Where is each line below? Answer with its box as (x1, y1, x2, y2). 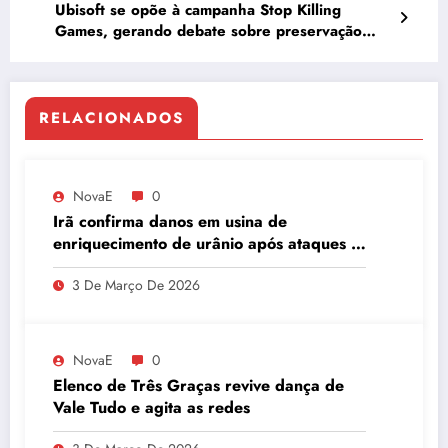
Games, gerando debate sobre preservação (55, 19, 362, 42)
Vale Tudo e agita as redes (53, 395, 250, 419)
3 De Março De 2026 (72, 274, 200, 295)
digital (55, 40, 98, 63)
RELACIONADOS (39, 106, 184, 129)
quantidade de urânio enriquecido (53, 275, 306, 299)
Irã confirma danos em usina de (53, 209, 287, 233)
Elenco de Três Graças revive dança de (53, 373, 344, 397)
